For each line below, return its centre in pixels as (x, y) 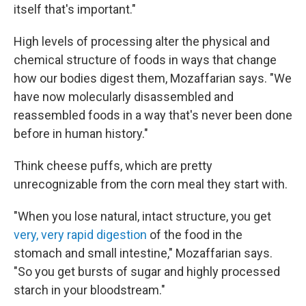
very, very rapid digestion (80, 235)
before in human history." (81, 134)
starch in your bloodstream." (89, 290)
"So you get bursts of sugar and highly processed (147, 272)
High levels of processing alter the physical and (142, 41)
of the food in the (195, 235)
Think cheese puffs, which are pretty (113, 166)
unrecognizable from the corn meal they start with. (151, 184)
